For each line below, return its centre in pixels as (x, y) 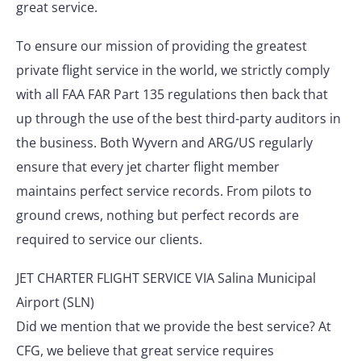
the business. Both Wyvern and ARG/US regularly (164, 143)
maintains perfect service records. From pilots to (164, 191)
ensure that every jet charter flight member (148, 167)
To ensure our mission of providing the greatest (162, 46)
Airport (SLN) (55, 302)
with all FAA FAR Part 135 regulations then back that (172, 94)
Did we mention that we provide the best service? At (174, 326)
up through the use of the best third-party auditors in (178, 118)
